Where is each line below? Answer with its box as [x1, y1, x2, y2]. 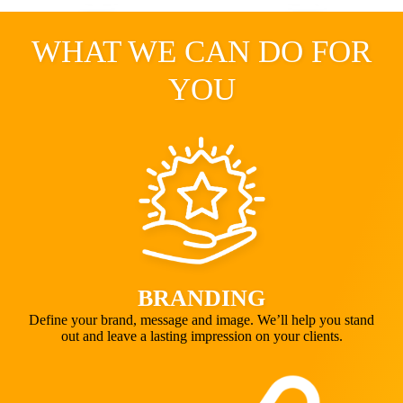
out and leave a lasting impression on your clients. [60, 327, 343, 344]
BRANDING [138, 284, 265, 311]
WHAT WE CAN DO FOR [31, 34, 372, 69]
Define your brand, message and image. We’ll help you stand [29, 311, 374, 327]
